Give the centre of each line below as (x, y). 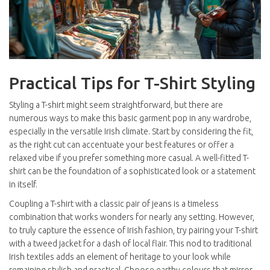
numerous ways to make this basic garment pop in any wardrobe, (130, 118)
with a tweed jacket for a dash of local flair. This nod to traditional (130, 244)
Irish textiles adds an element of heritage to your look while (120, 257)
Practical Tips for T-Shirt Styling (132, 83)
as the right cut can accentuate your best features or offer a (121, 145)
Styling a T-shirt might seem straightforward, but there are (116, 105)
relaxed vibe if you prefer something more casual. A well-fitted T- (129, 158)
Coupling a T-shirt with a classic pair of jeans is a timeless (114, 204)
